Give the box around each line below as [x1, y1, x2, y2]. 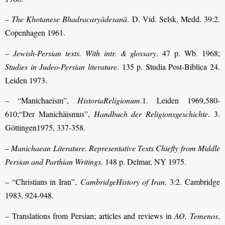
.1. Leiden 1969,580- [140, 95, 220, 106]
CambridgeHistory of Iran [80, 176, 165, 187]
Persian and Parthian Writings [5, 156, 101, 167]
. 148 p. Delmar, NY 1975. [101, 156, 186, 167]
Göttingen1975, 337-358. [5, 122, 85, 133]
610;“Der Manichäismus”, [5, 108, 94, 120]
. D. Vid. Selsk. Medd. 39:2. [127, 14, 220, 25]
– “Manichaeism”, [5, 95, 77, 106]
